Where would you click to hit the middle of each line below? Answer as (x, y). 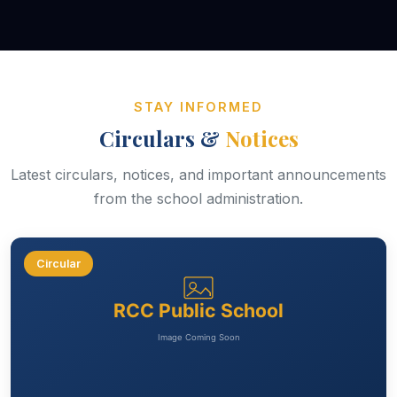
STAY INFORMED (198, 107)
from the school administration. (198, 199)
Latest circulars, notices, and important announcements (198, 175)
